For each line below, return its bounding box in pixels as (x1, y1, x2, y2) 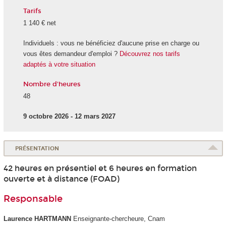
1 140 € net (23, 19, 56, 27)
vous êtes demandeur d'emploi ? (23, 50, 120, 58)
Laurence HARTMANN (3, 214, 71, 222)
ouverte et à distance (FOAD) (3, 174, 120, 184)
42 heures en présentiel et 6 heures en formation (3, 163, 197, 174)
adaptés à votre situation (23, 61, 95, 69)
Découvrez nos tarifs (119, 50, 180, 58)
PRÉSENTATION (15, 145, 60, 152)
